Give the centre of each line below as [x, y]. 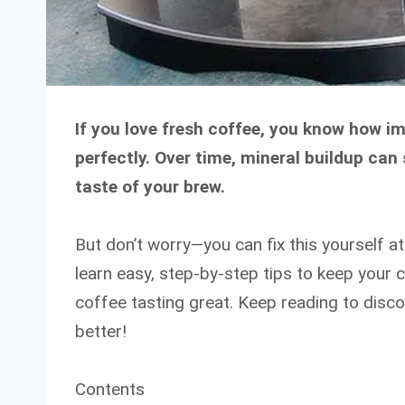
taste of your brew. [150, 186]
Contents [110, 389]
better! [101, 331]
